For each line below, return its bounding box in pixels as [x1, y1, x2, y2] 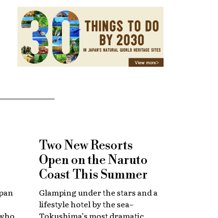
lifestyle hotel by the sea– [39, 198, 133, 210]
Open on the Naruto [39, 152, 147, 168]
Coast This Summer [39, 167, 147, 182]
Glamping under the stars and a [39, 186, 158, 198]
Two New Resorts [39, 138, 133, 153]
